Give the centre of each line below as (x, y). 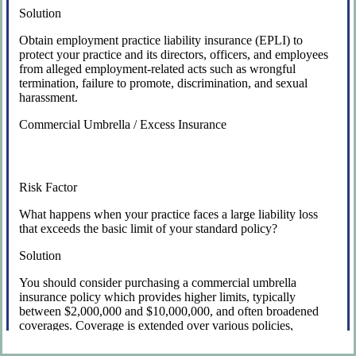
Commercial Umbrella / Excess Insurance (123, 124)
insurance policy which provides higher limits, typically (158, 296)
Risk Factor (48, 187)
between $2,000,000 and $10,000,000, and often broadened (169, 311)
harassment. (49, 97)
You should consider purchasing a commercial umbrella (158, 282)
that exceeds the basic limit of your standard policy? (149, 228)
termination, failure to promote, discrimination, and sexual (164, 83)
